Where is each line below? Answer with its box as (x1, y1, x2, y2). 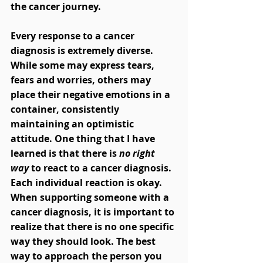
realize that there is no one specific (11, 220, 176, 234)
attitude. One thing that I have (11, 132, 157, 146)
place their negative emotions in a (11, 88, 173, 102)
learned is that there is (11, 147, 117, 160)
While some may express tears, (11, 59, 157, 72)
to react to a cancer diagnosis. (29, 161, 174, 175)
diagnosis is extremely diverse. (11, 44, 156, 58)
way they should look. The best (11, 235, 158, 248)
